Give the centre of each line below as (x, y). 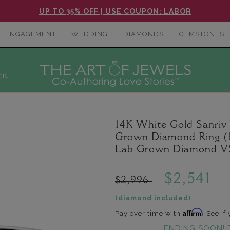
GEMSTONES (202, 34)
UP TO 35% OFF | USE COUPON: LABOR (115, 11)
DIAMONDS (143, 34)
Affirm (193, 212)
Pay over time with (149, 213)
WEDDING (89, 34)
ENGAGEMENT (30, 34)
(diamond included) (153, 198)
